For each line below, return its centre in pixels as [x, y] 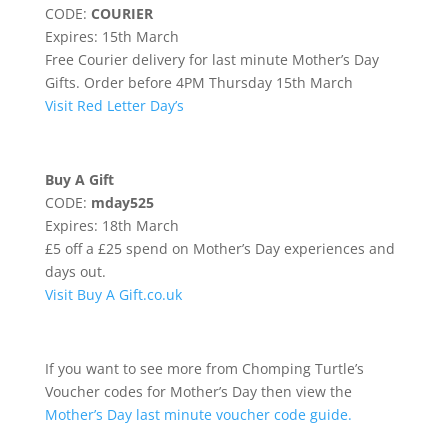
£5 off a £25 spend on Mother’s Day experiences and [219, 248]
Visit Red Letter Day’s [114, 105]
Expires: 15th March [111, 36]
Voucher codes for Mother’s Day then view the [198, 391]
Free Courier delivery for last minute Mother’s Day [211, 59]
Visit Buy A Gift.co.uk [113, 294]
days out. [75, 271]
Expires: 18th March [111, 225]
